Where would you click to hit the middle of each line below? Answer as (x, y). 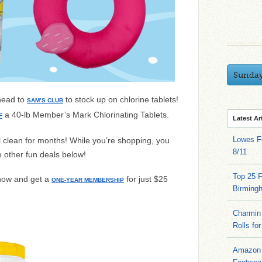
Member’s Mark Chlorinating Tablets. (101, 115)
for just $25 (146, 179)
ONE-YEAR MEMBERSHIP (88, 180)
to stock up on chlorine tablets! (121, 99)
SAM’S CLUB (45, 100)
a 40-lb (18, 115)
